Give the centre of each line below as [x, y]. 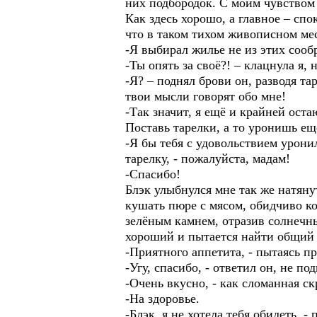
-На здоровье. [162, 299]
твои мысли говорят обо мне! [206, 96]
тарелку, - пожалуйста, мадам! [208, 158]
